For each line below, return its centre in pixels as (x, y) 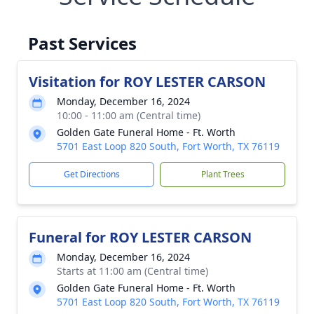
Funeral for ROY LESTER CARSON (140, 237)
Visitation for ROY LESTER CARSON (147, 82)
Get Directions (91, 174)
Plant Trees (223, 174)
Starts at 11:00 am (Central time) (132, 271)
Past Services (82, 43)
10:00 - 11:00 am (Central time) (129, 115)
